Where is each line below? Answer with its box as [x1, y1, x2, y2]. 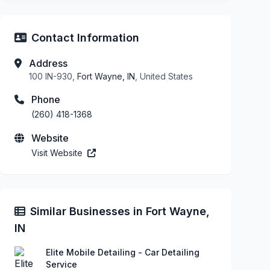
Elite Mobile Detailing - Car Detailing [46, 246, 199, 257]
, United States [135, 71, 193, 81]
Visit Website [31, 147, 85, 158]
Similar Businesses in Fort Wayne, [30, 204, 210, 218]
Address [29, 57, 67, 69]
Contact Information [31, 31, 139, 44]
